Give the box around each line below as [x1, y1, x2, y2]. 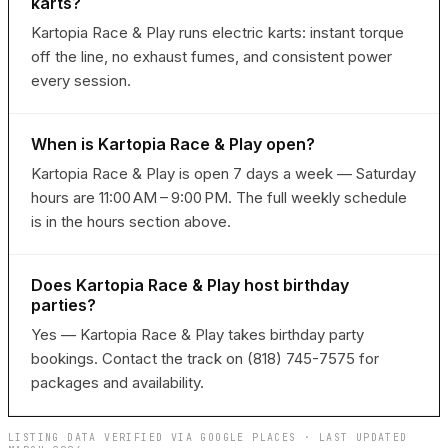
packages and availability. [31, 373, 204, 393]
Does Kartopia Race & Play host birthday [31, 275, 349, 296]
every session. [31, 71, 131, 91]
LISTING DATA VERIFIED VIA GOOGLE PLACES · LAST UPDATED [8, 431, 408, 445]
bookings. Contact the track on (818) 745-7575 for [31, 349, 379, 369]
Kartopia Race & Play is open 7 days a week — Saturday [31, 164, 416, 184]
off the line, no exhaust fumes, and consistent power [31, 47, 392, 67]
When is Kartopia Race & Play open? [31, 134, 315, 155]
